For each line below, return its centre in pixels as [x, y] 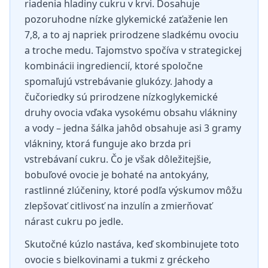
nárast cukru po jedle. [74, 221]
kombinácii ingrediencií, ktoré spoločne [114, 66]
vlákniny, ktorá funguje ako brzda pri [108, 144]
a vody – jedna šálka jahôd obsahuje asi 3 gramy [133, 128]
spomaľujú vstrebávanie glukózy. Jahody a [119, 81]
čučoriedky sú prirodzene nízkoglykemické [121, 97]
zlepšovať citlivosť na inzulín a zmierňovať [118, 206]
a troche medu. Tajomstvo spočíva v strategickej [133, 50]
